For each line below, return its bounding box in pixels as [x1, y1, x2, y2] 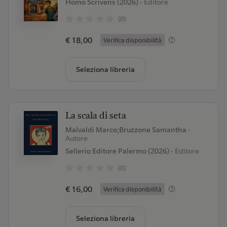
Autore [65, 134, 88, 143]
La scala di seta [65, 111, 126, 121]
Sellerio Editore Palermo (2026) [65, 146, 169, 156]
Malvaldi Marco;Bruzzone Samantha [65, 125, 188, 134]
